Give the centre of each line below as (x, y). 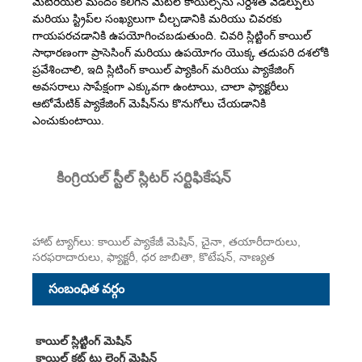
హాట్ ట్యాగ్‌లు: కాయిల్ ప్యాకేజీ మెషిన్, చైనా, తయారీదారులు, (166, 241)
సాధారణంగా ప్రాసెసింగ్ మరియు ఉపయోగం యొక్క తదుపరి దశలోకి (181, 52)
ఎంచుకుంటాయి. (68, 120)
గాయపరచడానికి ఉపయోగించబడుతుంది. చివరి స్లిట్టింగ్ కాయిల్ (172, 35)
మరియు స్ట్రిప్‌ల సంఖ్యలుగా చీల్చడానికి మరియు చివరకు (157, 18)
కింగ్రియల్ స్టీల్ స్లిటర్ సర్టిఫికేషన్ (144, 177)
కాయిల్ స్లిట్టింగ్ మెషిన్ (83, 341)
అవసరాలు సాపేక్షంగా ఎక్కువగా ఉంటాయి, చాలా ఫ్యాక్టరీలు (160, 86)
